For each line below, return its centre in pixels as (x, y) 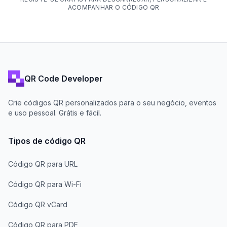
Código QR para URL (43, 164)
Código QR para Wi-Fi (45, 184)
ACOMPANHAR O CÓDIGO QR (113, 7)
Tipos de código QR (47, 141)
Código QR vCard (38, 204)
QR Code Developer (64, 78)
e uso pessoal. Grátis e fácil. (55, 113)
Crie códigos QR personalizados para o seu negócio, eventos (112, 103)
